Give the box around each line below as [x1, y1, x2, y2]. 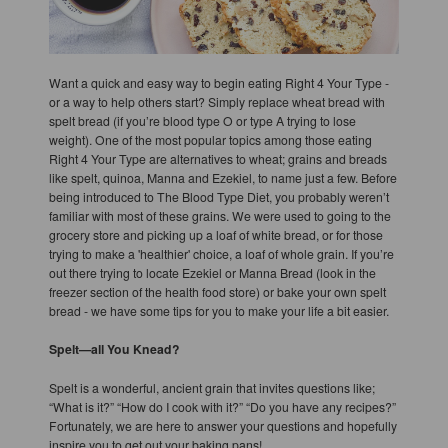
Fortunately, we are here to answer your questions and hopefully [48, 416, 397, 434]
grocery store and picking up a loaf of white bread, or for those [48, 225, 383, 243]
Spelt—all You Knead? [48, 339, 180, 358]
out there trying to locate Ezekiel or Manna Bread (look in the [48, 263, 376, 281]
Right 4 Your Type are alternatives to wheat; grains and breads [48, 149, 387, 167]
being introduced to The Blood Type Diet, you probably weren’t [48, 187, 389, 205]
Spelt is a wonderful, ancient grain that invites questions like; [48, 378, 375, 396]
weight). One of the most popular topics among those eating [48, 130, 372, 148]
